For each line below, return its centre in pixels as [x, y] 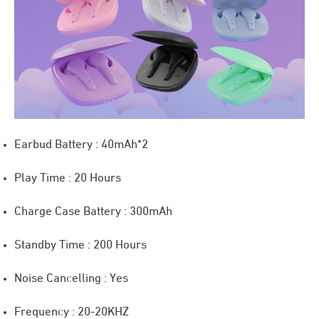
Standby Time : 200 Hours [80, 246]
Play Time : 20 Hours [68, 179]
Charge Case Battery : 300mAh [93, 212]
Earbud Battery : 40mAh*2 [81, 145]
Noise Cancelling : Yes [71, 279]
